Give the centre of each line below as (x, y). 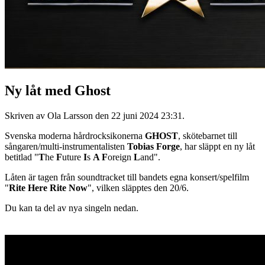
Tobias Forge (153, 146)
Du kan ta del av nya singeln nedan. (72, 208)
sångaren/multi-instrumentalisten (66, 146)
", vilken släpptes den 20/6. (138, 188)
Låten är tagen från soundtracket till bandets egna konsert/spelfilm (127, 177)
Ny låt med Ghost (58, 90)
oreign (121, 157)
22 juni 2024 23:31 (147, 115)
